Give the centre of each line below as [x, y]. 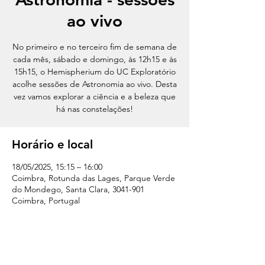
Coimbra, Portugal [46, 201]
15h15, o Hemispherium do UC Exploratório [95, 72]
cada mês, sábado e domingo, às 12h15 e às [95, 59]
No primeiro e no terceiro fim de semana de [95, 47]
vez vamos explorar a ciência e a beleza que [95, 96]
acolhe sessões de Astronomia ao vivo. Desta [95, 84]
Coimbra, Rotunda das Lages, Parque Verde [93, 178]
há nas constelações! [95, 109]
